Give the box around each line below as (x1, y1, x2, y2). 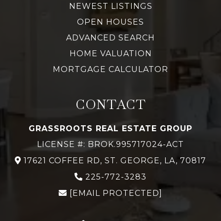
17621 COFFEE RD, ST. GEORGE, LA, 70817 (24, 156, 206, 166)
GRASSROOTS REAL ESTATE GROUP (29, 124, 192, 134)
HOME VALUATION (69, 49, 152, 59)
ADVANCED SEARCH (66, 33, 155, 43)
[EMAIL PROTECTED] (70, 188, 162, 198)
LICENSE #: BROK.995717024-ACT (37, 140, 184, 149)
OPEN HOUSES (77, 17, 144, 27)
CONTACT (75, 96, 146, 113)
